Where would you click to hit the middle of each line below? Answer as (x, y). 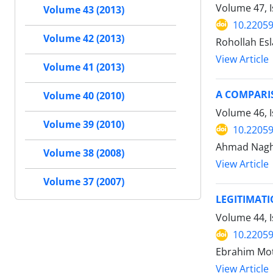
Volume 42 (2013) (84, 39)
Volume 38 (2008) (84, 153)
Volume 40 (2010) (84, 96)
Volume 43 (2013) (84, 10)
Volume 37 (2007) (84, 182)
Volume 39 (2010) (84, 125)
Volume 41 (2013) (84, 67)
